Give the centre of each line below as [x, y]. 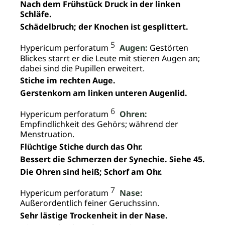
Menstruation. [47, 134]
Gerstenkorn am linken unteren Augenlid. [104, 93]
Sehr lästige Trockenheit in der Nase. [94, 215]
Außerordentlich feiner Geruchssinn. [90, 203]
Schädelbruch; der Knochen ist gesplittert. [104, 27]
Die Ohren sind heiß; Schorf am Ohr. [91, 172]
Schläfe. [36, 14]
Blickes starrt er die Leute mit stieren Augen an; [110, 58]
